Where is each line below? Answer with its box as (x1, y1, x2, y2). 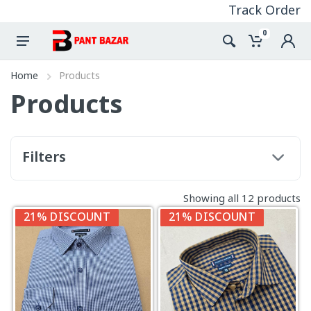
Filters (22, 149, 66, 167)
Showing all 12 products (183, 192, 301, 206)
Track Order (228, 3, 301, 19)
